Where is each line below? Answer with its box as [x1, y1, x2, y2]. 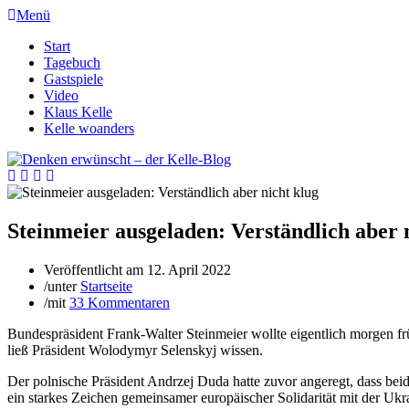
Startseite [80, 278, 132, 294]
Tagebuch [44, 55, 100, 70]
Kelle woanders [44, 121, 134, 136]
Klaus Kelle [44, 104, 112, 120]
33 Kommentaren [69, 294, 170, 310]
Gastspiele [44, 71, 103, 87]
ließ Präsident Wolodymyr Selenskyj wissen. [7, 341, 263, 358]
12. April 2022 [147, 261, 231, 278]
